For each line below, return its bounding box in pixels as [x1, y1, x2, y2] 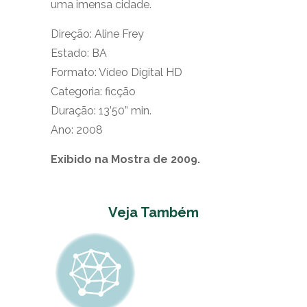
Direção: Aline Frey [51, 27, 144, 40]
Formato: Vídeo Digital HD [51, 66, 182, 79]
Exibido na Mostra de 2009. [51, 153, 200, 166]
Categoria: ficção [51, 85, 136, 98]
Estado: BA [51, 47, 107, 60]
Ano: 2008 [51, 123, 103, 136]
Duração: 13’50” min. [51, 104, 151, 117]
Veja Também [108, 204, 199, 221]
